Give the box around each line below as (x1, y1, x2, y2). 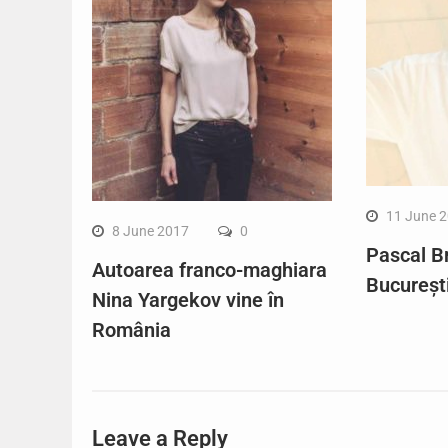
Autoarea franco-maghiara (92, 258, 327, 282)
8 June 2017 (112, 223, 189, 239)
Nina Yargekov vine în (92, 288, 284, 312)
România (92, 318, 171, 342)
